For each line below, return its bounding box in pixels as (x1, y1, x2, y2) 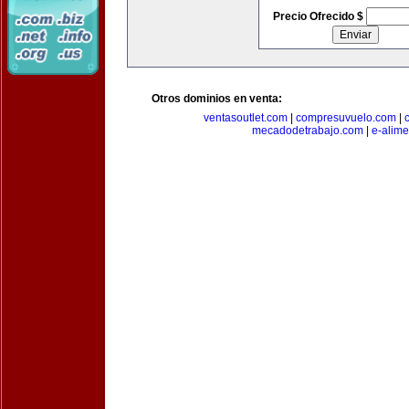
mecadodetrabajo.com (251, 124, 363, 137)
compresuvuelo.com (296, 111, 396, 124)
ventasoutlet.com (204, 111, 288, 124)
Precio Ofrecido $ (272, 10, 366, 23)
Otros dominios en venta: (152, 92, 282, 105)
